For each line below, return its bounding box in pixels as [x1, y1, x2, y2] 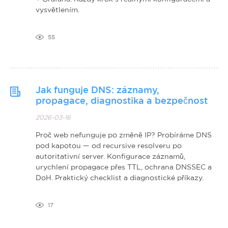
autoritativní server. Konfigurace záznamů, [36, 152, 185, 160]
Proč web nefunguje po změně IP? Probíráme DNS [36, 131, 212, 138]
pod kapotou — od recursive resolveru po [36, 141, 182, 149]
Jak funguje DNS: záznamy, [36, 85, 159, 95]
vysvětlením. [36, 6, 79, 13]
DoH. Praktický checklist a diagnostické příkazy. [36, 174, 204, 181]
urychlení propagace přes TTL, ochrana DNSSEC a [36, 163, 212, 170]
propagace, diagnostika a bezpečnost [36, 96, 208, 105]
